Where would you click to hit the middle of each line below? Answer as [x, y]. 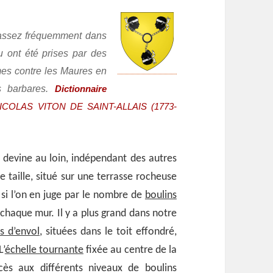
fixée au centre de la [130, 250]
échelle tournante [44, 250]
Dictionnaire [80, 89]
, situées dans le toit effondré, [108, 232]
